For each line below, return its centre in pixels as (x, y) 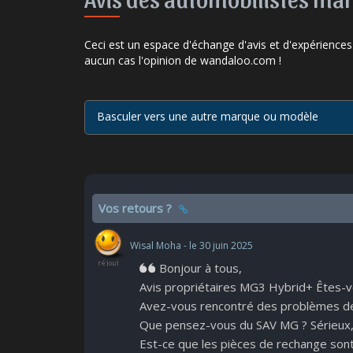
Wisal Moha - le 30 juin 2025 (190, 246)
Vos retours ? (137, 208)
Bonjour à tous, (201, 268)
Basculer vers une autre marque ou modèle (211, 116)
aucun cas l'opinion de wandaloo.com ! (183, 60)
